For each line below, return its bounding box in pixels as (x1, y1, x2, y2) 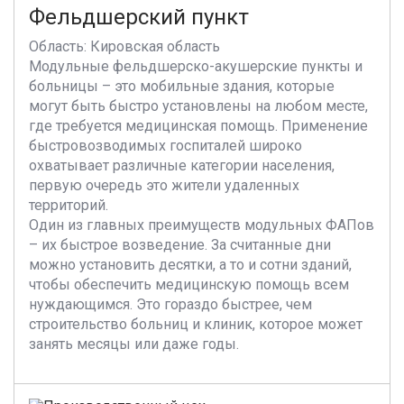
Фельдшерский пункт (29, 5, 249, 30)
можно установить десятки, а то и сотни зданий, (29, 256, 352, 273)
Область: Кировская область (29, 38, 220, 55)
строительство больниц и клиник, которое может (29, 316, 363, 333)
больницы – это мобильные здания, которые (29, 78, 335, 95)
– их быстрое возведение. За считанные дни (29, 236, 331, 253)
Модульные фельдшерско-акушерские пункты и (29, 58, 363, 75)
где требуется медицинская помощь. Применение (29, 117, 368, 134)
